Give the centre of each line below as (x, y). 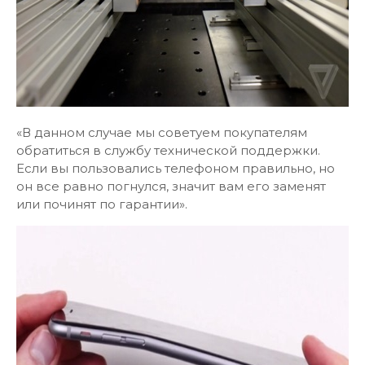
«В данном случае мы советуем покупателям (162, 132)
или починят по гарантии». (102, 204)
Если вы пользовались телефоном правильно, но (176, 168)
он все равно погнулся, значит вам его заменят (171, 186)
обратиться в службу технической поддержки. (168, 150)
